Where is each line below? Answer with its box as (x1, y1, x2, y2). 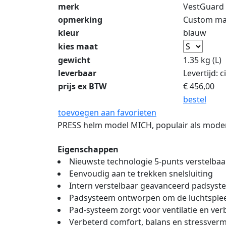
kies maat (58, 40, 98, 52)
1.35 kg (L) (183, 54, 221, 66)
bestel (183, 93, 206, 105)
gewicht (58, 54, 90, 66)
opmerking (58, 14, 102, 25)
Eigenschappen (58, 143, 119, 155)
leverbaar (58, 67, 96, 79)
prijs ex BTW (58, 80, 106, 92)
